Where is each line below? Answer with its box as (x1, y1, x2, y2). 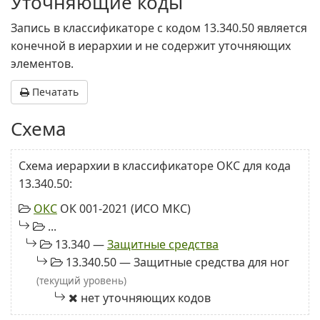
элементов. (11, 56, 74, 71)
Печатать (29, 85, 79, 99)
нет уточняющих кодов (78, 290, 211, 306)
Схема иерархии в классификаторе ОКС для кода (19, 158, 291, 174)
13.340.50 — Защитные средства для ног (63, 254, 289, 270)
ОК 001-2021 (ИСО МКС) (57, 201, 191, 216)
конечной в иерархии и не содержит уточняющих (11, 38, 291, 54)
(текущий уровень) (36, 274, 126, 287)
